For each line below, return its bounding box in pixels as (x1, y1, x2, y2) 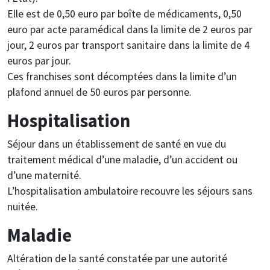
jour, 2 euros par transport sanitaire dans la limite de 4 (7, 38, 250, 52)
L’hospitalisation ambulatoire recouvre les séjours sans (7, 184, 253, 198)
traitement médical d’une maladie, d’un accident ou (7, 152, 237, 166)
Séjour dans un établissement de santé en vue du (7, 137, 226, 151)
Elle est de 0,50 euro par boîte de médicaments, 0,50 (7, 7, 242, 20)
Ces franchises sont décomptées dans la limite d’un (7, 69, 237, 83)
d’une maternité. (7, 168, 81, 182)
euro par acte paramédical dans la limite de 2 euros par (7, 22, 253, 36)
